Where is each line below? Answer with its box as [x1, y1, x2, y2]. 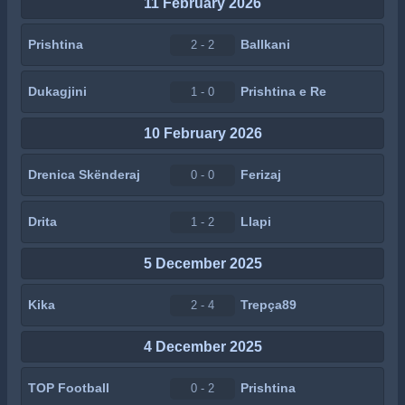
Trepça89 [240, 297, 297, 312]
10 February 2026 [143, 125, 262, 141]
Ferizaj [240, 167, 281, 182]
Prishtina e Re [240, 84, 326, 99]
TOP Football [28, 381, 109, 395]
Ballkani [240, 37, 290, 52]
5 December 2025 [143, 255, 262, 271]
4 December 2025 [143, 338, 262, 354]
